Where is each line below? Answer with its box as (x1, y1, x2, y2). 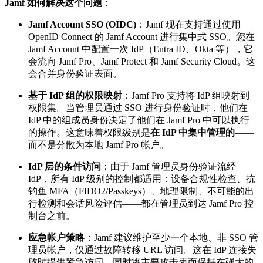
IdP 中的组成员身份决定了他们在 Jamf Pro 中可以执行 (28, 114, 249, 125)
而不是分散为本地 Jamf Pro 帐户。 (28, 139, 169, 150)
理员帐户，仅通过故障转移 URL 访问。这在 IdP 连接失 (28, 244, 257, 255)
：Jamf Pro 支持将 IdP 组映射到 (122, 90, 249, 100)
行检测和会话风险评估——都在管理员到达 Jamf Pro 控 (28, 198, 254, 208)
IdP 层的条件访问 (28, 161, 101, 171)
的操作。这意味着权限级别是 (28, 127, 150, 137)
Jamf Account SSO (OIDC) (28, 19, 136, 29)
